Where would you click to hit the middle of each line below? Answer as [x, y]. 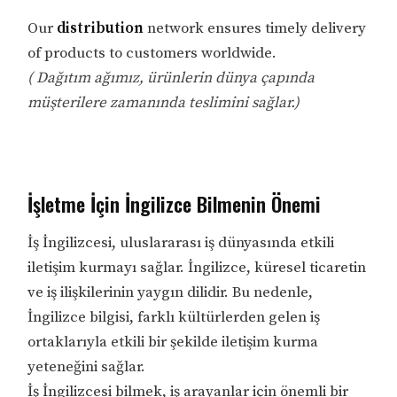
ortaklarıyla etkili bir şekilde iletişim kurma [173, 342]
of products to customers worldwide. [152, 53]
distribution [101, 28]
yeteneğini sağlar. [87, 366]
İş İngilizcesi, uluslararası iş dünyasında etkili [181, 242]
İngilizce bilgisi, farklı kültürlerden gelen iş [174, 317]
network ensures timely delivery [255, 28]
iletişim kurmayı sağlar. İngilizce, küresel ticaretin [197, 267]
